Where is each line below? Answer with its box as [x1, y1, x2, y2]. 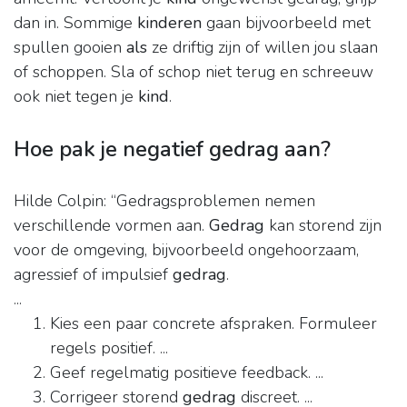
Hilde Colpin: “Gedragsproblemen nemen [14, 190, 315, 213]
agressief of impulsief [14, 263, 173, 286]
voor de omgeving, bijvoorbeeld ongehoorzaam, [14, 239, 359, 262]
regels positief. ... [50, 337, 168, 360]
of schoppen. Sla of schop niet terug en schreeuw [14, 61, 373, 84]
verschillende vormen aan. [14, 214, 209, 237]
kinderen [137, 12, 202, 35]
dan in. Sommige [14, 12, 137, 35]
